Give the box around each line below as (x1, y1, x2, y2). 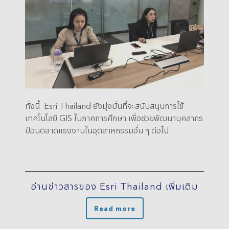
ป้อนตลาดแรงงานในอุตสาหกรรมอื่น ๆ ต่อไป (25, 124, 169, 136)
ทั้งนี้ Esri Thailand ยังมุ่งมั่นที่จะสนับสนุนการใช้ (25, 99, 184, 111)
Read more (94, 203, 135, 213)
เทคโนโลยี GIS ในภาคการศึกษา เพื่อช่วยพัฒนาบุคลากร (25, 111, 203, 124)
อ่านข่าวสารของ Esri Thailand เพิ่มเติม (31, 179, 198, 193)
